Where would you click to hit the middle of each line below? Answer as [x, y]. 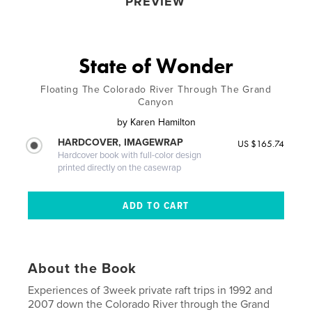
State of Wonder [156, 67]
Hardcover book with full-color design [130, 156]
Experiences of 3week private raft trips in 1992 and [150, 291]
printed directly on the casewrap [120, 168]
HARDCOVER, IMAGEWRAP [121, 143]
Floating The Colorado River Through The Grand [156, 90]
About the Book [83, 269]
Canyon [156, 102]
